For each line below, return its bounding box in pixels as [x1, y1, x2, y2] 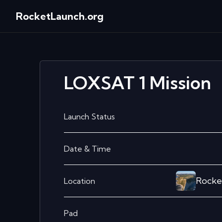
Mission [146, 71, 211, 94]
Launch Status [64, 111, 115, 121]
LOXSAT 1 [64, 71, 146, 94]
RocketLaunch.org [16, 9, 104, 22]
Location [64, 176, 95, 186]
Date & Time [64, 144, 111, 154]
